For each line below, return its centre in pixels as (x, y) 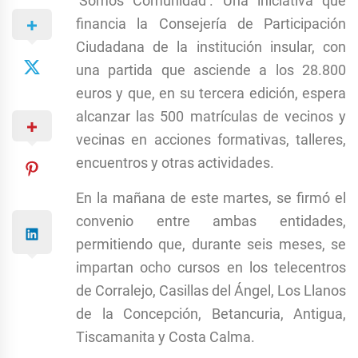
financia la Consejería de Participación (211, 23)
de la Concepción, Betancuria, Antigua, (211, 313)
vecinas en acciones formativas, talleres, (211, 139)
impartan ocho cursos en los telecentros (211, 267)
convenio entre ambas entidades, (211, 221)
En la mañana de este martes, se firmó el (211, 197)
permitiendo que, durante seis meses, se (211, 244)
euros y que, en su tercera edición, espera (211, 93)
